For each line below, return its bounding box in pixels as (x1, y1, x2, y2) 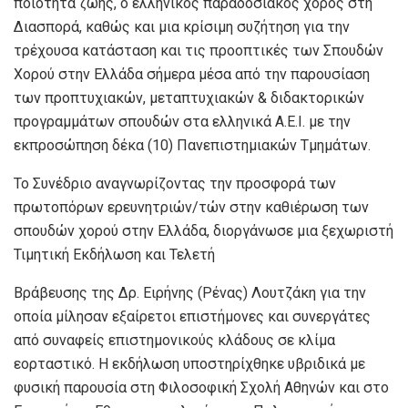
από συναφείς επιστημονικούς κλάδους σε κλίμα (14, 331, 335, 349)
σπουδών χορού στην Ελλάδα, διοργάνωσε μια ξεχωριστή (14, 221, 393, 240)
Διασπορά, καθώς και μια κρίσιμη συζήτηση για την (14, 17, 350, 36)
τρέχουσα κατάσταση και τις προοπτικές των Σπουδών (14, 41, 383, 59)
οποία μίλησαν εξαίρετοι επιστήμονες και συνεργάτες (14, 307, 371, 325)
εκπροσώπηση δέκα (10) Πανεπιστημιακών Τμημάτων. (14, 136, 371, 154)
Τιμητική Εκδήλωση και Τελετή (14, 245, 215, 263)
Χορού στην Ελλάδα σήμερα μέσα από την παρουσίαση (14, 65, 370, 83)
